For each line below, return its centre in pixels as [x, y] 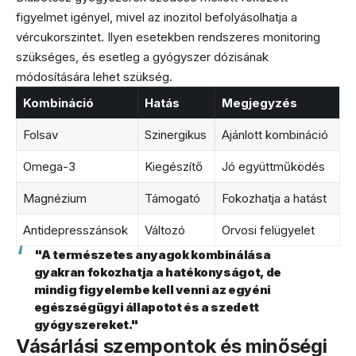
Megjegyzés [259, 103]
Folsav [40, 134]
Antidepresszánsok [75, 230]
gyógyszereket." [87, 324]
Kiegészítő [173, 166]
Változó [164, 230]
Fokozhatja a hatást [274, 198]
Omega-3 [49, 166]
